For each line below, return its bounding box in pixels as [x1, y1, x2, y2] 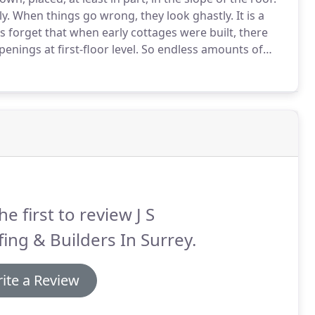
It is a [233, 8, 264, 23]
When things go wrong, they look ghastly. [10, 8, 233, 23]
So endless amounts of [139, 41, 263, 57]
